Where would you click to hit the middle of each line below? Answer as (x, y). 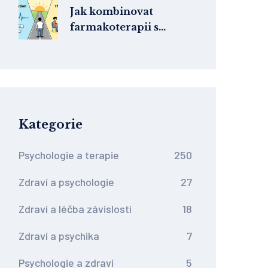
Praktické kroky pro (124, 58)
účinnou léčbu (108, 74)
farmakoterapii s (114, 27)
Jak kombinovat (112, 11)
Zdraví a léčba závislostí (75, 209)
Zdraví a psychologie (66, 182)
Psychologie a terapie (69, 155)
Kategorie (51, 124)
